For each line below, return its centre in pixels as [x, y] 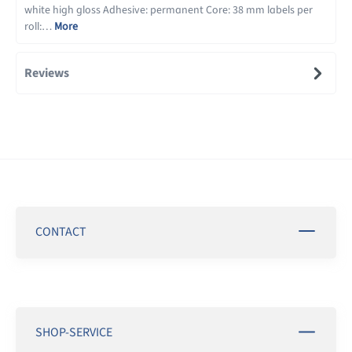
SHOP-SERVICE [74, 333]
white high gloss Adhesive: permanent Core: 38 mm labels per [169, 10]
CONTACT [61, 231]
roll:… [39, 26]
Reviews [47, 73]
